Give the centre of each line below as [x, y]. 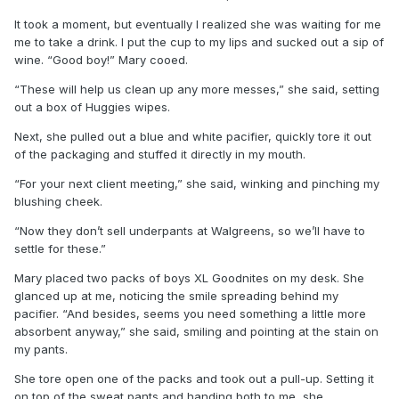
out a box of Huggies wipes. [94, 106]
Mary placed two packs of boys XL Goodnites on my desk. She [189, 277]
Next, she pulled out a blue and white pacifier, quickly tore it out [193, 136]
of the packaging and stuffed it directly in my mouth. [162, 154]
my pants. [43, 349]
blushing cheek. [60, 201]
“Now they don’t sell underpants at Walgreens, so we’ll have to [190, 230]
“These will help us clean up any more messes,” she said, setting [197, 89]
